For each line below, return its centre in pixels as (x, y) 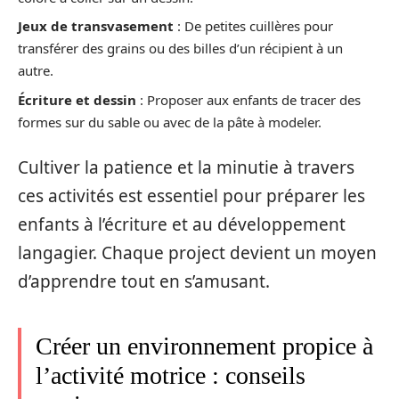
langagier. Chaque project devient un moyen (197, 253)
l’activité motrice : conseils (171, 376)
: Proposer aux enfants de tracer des (248, 99)
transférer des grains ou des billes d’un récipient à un (180, 49)
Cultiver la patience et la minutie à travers (186, 168)
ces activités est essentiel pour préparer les (191, 196)
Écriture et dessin (77, 99)
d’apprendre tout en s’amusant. (144, 282)
